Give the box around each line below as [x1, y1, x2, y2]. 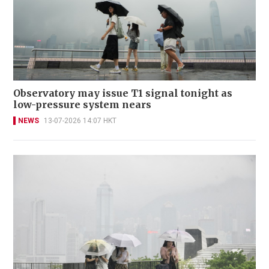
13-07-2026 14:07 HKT [44, 116, 116, 125]
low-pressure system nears [13, 98, 152, 110]
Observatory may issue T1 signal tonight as [13, 86, 232, 99]
